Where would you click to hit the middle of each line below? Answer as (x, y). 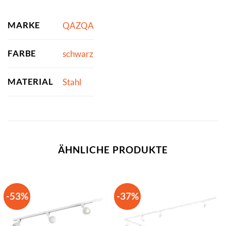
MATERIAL (31, 82)
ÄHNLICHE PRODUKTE (113, 150)
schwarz (78, 54)
